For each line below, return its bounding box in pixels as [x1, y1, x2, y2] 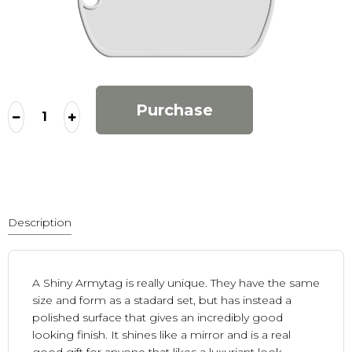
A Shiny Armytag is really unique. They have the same [32, 276, 320, 291]
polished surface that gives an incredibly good [32, 310, 283, 325]
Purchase [136, 101, 213, 120]
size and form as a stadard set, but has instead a [32, 293, 291, 308]
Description [8, 215, 71, 230]
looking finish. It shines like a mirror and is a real [32, 328, 291, 343]
